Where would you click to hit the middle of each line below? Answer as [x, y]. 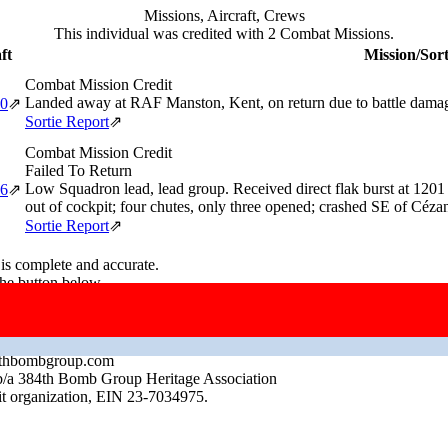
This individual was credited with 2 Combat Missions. [224, 33]
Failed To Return [78, 170]
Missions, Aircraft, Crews [224, 15]
